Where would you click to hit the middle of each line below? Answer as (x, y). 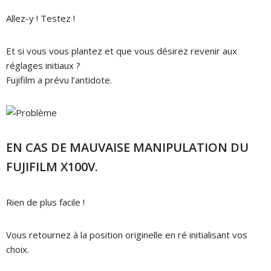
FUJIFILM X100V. (52, 166)
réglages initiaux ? (43, 65)
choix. (18, 249)
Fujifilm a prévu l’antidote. (59, 80)
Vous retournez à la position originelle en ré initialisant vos (127, 234)
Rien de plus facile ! (45, 202)
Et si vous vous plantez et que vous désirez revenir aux (122, 51)
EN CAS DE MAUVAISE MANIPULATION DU (127, 147)
